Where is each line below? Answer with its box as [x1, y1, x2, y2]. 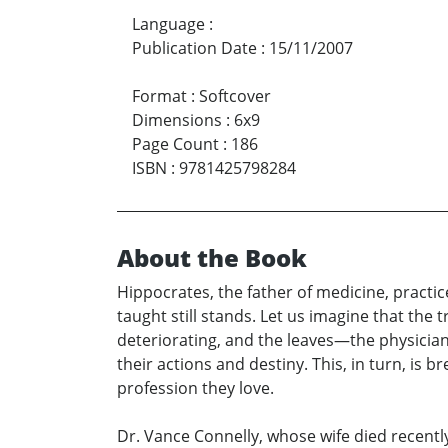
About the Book [117, 241, 307, 275]
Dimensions [132, 109, 222, 132]
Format [132, 85, 187, 108]
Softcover [199, 85, 271, 108]
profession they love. [117, 377, 274, 400]
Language [132, 13, 205, 36]
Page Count [132, 133, 219, 156]
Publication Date [132, 37, 257, 60]
